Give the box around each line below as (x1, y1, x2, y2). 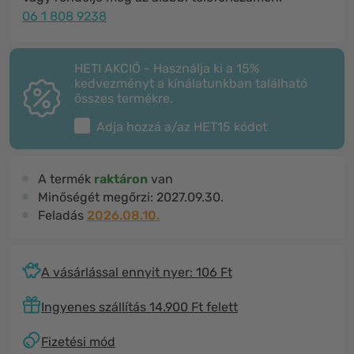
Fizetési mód (41, 333, 115, 349)
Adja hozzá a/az (96, 119, 194, 134)
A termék (38, 171, 94, 186)
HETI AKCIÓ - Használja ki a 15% (74, 61, 259, 76)
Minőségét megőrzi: (38, 190, 156, 205)
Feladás (38, 208, 87, 223)
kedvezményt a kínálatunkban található (74, 76, 307, 91)
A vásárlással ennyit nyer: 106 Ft (41, 264, 232, 280)
